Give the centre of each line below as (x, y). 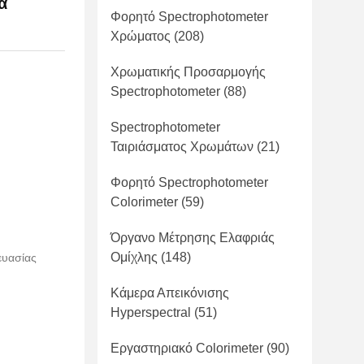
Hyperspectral (151, 312)
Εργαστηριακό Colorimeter (187, 348)
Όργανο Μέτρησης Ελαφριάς (193, 238)
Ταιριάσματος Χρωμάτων (182, 147)
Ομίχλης (134, 257)
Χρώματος (141, 36)
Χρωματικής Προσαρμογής (188, 72)
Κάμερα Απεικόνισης (170, 293)
